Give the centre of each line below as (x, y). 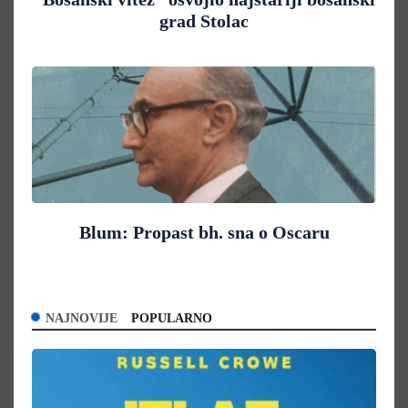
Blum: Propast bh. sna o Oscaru (204, 233)
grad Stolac (204, 21)
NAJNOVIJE (82, 319)
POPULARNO (172, 319)
